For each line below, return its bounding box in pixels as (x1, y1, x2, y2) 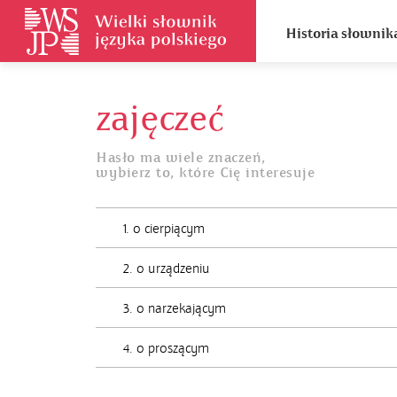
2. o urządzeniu (123, 261, 210, 276)
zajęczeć (96, 96, 223, 142)
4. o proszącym (123, 340, 209, 356)
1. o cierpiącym (123, 221, 205, 237)
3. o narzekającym (123, 300, 226, 316)
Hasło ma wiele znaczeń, (96, 149, 266, 167)
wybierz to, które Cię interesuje (96, 164, 315, 182)
